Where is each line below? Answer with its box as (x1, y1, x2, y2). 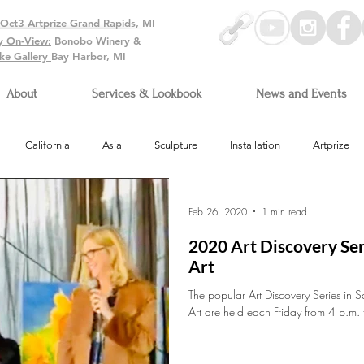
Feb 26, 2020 (188, 204, 247, 219)
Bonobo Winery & (51, 34, 141, 47)
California (25, 139, 70, 151)
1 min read (262, 204, 307, 219)
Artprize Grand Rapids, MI (28, 16, 155, 29)
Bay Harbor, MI (51, 50, 126, 63)
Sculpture (154, 139, 197, 151)
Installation (230, 139, 280, 151)
